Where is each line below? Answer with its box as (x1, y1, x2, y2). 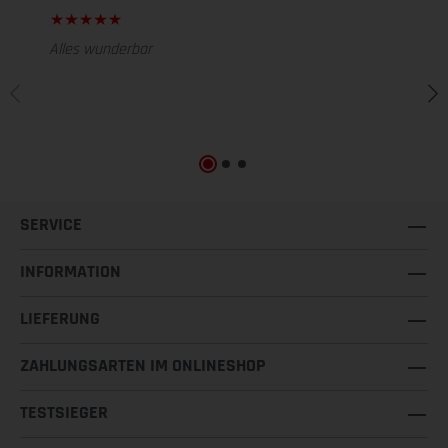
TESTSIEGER (20, 401, 108, 424)
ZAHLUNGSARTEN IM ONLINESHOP (20, 354, 266, 377)
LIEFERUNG (20, 307, 100, 330)
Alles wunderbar (49, 39, 152, 60)
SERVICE (20, 213, 82, 236)
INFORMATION (20, 260, 121, 283)
